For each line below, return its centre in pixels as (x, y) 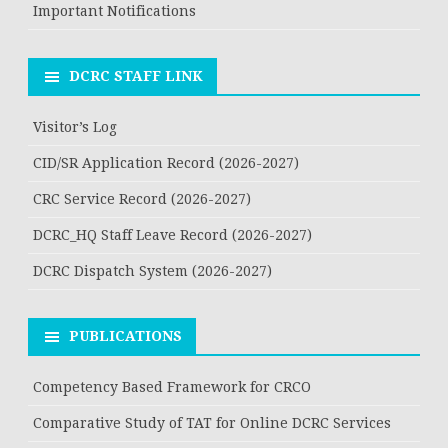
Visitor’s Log (75, 127)
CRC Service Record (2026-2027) (142, 199)
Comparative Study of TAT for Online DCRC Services (212, 423)
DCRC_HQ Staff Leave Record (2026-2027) (172, 235)
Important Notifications (114, 11)
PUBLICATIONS (125, 336)
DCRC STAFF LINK (136, 76)
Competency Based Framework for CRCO (172, 387)
